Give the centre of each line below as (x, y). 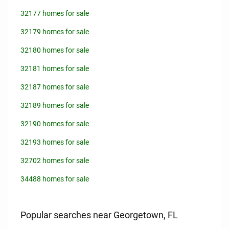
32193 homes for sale (55, 142)
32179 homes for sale (55, 32)
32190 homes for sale (55, 124)
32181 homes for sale (55, 68)
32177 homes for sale (55, 13)
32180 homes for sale (55, 50)
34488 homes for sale (55, 179)
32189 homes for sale (55, 105)
